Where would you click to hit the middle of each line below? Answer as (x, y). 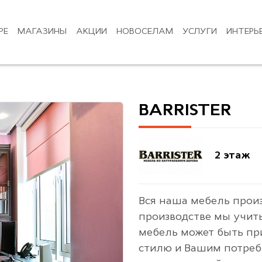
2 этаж (232, 156)
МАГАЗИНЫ (42, 32)
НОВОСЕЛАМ (144, 32)
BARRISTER (185, 111)
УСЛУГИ (199, 32)
